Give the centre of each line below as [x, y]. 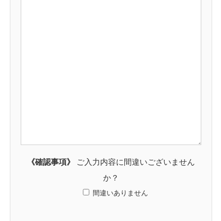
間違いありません [120, 193]
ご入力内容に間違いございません [135, 162]
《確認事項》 [51, 162]
